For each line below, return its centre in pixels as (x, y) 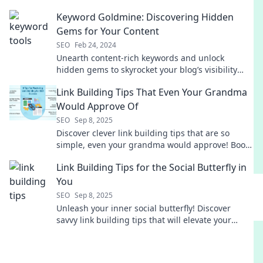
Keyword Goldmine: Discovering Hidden (145, 17)
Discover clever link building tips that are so (143, 133)
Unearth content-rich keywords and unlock (140, 58)
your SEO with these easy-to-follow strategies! (146, 156)
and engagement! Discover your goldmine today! (153, 81)
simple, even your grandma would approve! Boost (154, 145)
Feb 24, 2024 (95, 45)
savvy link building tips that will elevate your (144, 220)
